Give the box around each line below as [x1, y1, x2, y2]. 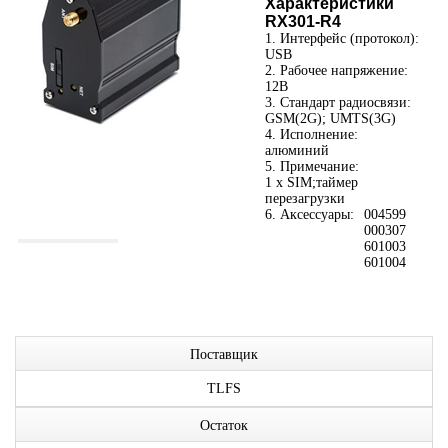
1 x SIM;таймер [265, 175, 358, 190]
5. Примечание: [265, 159, 359, 174]
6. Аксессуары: [265, 207, 354, 222]
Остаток [200, 418, 248, 433]
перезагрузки [265, 191, 345, 206]
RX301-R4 [265, 13, 341, 30]
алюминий [265, 143, 329, 158]
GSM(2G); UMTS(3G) [265, 111, 396, 126]
